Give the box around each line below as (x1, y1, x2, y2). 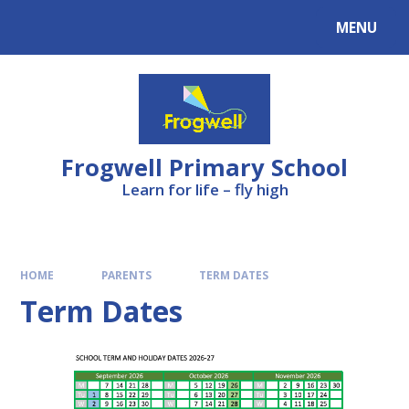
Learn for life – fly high (121, 179, 288, 200)
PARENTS (101, 267, 152, 282)
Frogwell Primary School (61, 152, 348, 183)
